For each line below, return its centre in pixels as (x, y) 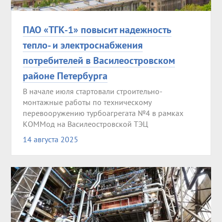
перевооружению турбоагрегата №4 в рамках (103, 113)
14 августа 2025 (50, 139)
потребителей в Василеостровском (99, 60)
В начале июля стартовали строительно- (92, 91)
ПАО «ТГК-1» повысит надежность (97, 29)
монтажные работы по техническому (87, 102)
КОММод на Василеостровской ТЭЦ (85, 124)
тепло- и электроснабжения (83, 45)
